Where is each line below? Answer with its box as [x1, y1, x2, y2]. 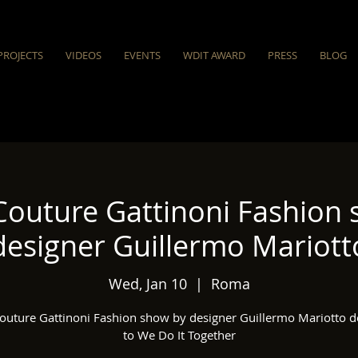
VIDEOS [66, 48, 101, 62]
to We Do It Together [122, 327, 236, 344]
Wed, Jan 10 [108, 274, 187, 294]
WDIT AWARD [183, 48, 245, 62]
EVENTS [124, 48, 161, 62]
